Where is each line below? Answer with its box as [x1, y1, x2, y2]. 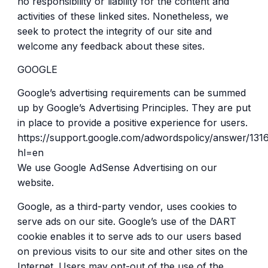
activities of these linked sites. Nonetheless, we [17, 10, 229, 22]
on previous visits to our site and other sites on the [17, 245, 248, 257]
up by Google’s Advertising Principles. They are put [17, 102, 251, 114]
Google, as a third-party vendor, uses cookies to [17, 200, 237, 212]
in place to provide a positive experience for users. [17, 117, 248, 129]
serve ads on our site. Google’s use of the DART [17, 215, 236, 227]
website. [17, 176, 54, 189]
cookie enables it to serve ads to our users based [17, 230, 241, 242]
